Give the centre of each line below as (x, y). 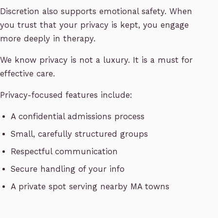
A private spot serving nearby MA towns (90, 187)
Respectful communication (64, 152)
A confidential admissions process (78, 117)
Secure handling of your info (68, 169)
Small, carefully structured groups (80, 134)
